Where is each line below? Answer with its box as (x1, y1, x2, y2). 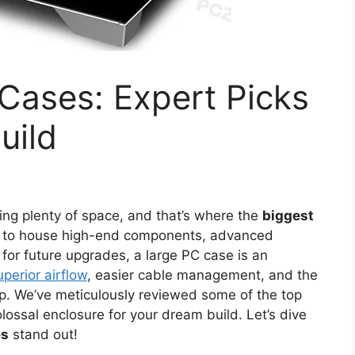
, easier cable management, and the (87, 267, 318, 284)
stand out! (9, 326, 78, 343)
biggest (262, 208, 314, 224)
